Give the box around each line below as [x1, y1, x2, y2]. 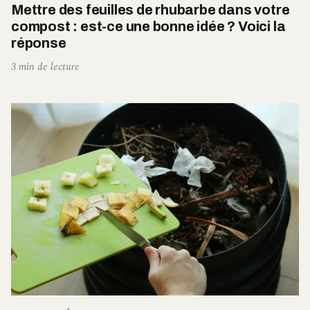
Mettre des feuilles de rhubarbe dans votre [11, 2, 290, 18]
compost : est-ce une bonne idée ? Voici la [11, 19, 286, 35]
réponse [11, 35, 66, 51]
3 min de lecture [11, 59, 80, 75]
